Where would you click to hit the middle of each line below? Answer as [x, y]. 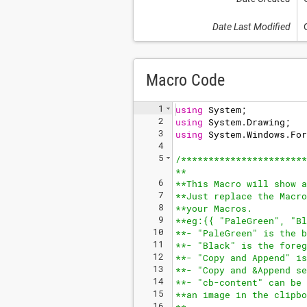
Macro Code [185, 80]
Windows [266, 134]
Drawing [266, 122]
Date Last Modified [251, 27]
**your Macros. [214, 208]
